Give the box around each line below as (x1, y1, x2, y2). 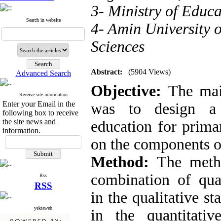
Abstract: (91, 68, 122, 76)
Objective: (91, 82, 168, 100)
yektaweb (34, 205, 52, 211)
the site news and (2, 117, 56, 126)
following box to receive (2, 109, 78, 117)
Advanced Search (15, 69, 71, 77)
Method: (91, 153, 157, 171)
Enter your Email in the (2, 100, 75, 108)
